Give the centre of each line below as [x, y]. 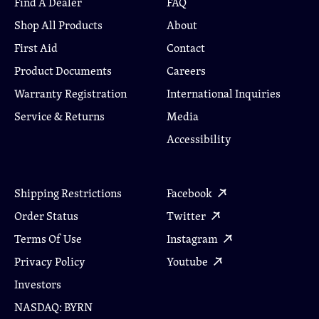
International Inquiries [224, 93]
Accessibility [199, 139]
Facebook [190, 193]
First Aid [36, 48]
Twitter [187, 216]
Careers [186, 70]
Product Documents [63, 70]
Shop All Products [58, 25]
